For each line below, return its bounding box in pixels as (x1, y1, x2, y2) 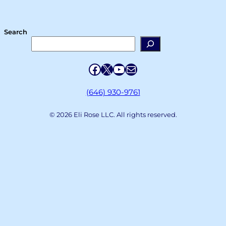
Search (4, 27, 27, 36)
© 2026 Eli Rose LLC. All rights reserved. (49, 110, 177, 119)
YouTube (112, 62, 159, 76)
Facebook (88, 62, 141, 76)
